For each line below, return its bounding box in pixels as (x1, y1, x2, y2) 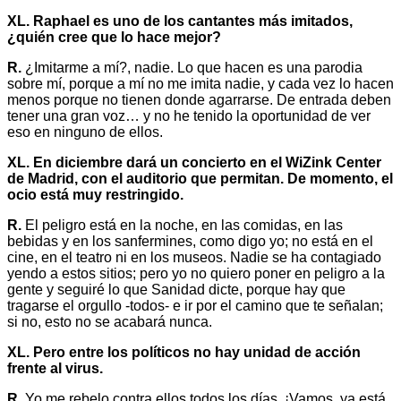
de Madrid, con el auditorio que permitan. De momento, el (7, 170, 393, 186)
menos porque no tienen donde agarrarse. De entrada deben (7, 91, 391, 107)
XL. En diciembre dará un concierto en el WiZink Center (7, 154, 381, 170)
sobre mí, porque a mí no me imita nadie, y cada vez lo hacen (7, 75, 394, 91)
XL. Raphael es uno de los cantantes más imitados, (7, 13, 353, 29)
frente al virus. (7, 360, 103, 376)
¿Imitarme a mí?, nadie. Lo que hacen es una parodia (21, 59, 363, 75)
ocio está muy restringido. (7, 186, 183, 202)
